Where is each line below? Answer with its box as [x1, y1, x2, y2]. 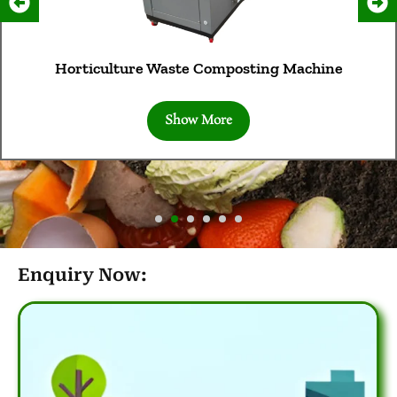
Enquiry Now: [18, 264, 147, 286]
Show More [165, 112, 232, 130]
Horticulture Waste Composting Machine [54, 58, 343, 79]
